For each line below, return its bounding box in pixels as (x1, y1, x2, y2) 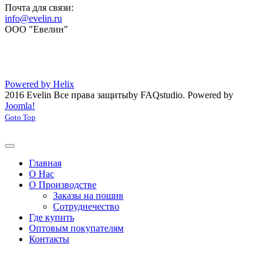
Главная (29, 158, 61, 169)
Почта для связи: (5, 2, 74, 13)
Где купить (29, 212, 74, 223)
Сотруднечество (53, 201, 119, 212)
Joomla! (5, 101, 35, 111)
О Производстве (29, 180, 96, 190)
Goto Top (5, 113, 36, 122)
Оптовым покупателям (29, 223, 124, 234)
